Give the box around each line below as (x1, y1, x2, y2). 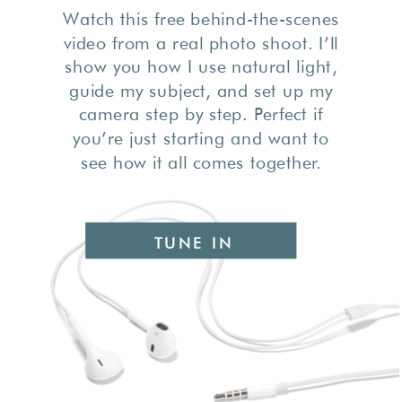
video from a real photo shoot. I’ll (63, 32, 339, 53)
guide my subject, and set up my (68, 80, 334, 100)
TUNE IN (153, 233, 233, 253)
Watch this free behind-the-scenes (63, 8, 339, 30)
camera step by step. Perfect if (79, 104, 323, 125)
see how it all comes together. (80, 152, 322, 172)
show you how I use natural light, (65, 56, 337, 77)
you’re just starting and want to (72, 127, 330, 149)
